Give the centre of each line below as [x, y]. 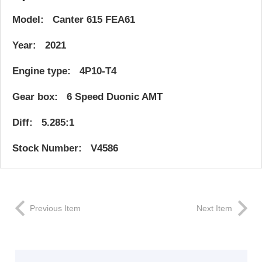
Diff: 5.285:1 [43, 122]
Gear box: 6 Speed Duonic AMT [87, 96]
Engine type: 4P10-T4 [64, 71]
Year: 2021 [39, 45]
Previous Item [55, 209]
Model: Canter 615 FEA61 [74, 19]
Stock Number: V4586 [65, 148]
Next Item [214, 209]
